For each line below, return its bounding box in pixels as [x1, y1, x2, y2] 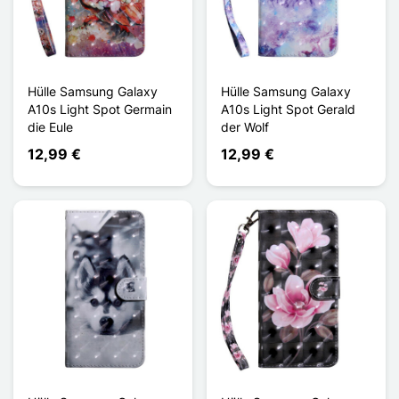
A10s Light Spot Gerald [221, 101, 355, 117]
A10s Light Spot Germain [28, 101, 172, 117]
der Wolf [221, 118, 269, 134]
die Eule [28, 118, 73, 134]
